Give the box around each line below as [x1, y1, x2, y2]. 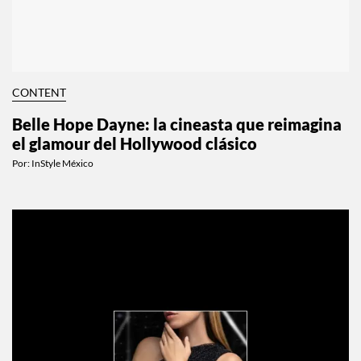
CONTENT [12, 104, 66, 118]
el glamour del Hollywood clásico [12, 151, 257, 172]
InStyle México [31, 175, 93, 188]
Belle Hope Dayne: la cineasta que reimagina [12, 132, 342, 152]
